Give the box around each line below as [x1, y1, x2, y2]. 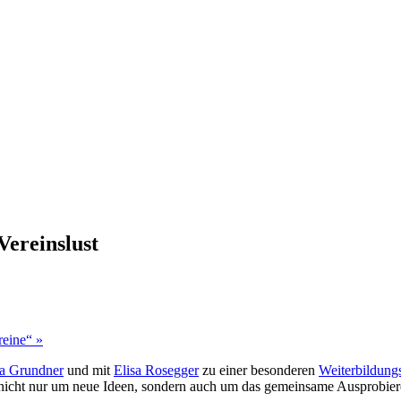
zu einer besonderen [199, 362, 319, 378]
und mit [64, 362, 114, 378]
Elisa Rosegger [114, 362, 199, 378]
